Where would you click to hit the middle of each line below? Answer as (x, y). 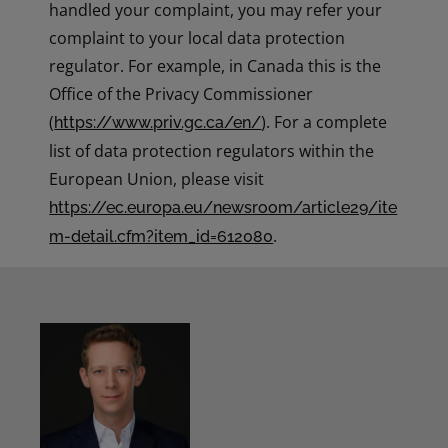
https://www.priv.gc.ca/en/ (158, 123)
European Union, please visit (157, 179)
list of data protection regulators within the (212, 151)
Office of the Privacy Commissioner (181, 94)
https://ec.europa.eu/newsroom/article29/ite (223, 208)
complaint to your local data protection (197, 38)
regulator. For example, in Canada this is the (215, 66)
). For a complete (324, 122)
